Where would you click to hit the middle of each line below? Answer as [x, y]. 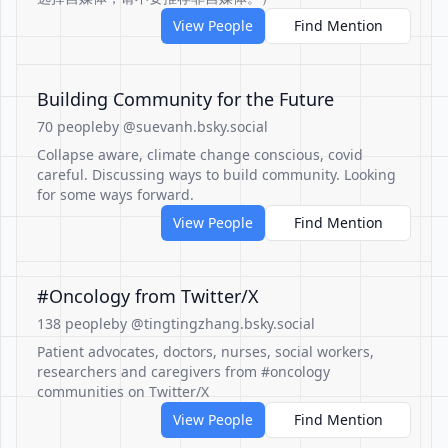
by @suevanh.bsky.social [185, 126]
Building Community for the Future [185, 99]
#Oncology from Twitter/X [148, 296]
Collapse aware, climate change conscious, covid [200, 154]
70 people [70, 126]
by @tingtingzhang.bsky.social [213, 323]
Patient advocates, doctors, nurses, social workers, [205, 351]
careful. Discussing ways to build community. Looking [216, 174]
